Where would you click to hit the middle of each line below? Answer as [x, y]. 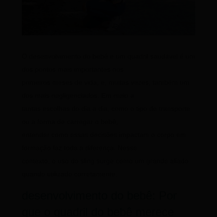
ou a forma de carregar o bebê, [70, 122]
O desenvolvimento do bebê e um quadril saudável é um [108, 56]
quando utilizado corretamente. [69, 174]
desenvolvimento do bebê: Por [99, 196]
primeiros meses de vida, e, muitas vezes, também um [105, 83]
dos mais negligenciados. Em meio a [78, 96]
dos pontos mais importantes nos [72, 70]
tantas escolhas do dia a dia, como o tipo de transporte [106, 109]
